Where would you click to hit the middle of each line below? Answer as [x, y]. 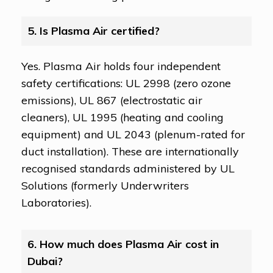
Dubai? [45, 261]
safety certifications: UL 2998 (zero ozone [126, 83]
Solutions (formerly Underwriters [105, 185]
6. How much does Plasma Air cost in [123, 244]
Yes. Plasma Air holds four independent [121, 66]
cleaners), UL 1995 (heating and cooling [122, 117]
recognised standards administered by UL [128, 168]
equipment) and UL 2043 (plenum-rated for [133, 134]
